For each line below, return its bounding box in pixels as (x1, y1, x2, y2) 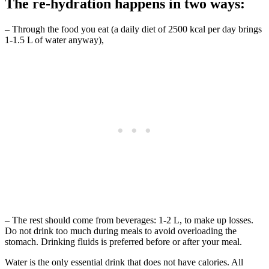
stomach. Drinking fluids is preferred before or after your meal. (5, 237, 242, 247)
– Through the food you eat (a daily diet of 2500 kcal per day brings (5, 24, 262, 35)
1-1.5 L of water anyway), (5, 35, 104, 46)
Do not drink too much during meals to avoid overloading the (5, 226, 237, 237)
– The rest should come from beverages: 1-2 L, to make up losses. (5, 215, 253, 226)
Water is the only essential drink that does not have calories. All (5, 257, 243, 268)
